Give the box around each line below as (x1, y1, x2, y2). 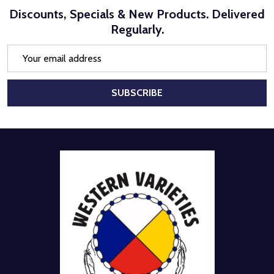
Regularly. (110, 21, 164, 37)
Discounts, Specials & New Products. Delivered (9, 6, 265, 21)
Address (7, 60, 42, 72)
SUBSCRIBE (111, 86, 163, 98)
